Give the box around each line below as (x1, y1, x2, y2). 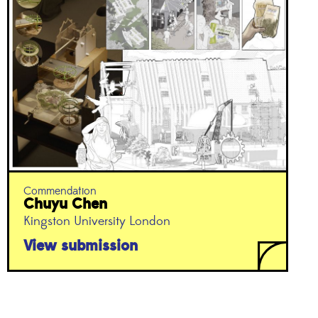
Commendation (23, 183, 97, 198)
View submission (23, 236, 138, 256)
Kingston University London (23, 213, 170, 229)
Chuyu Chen (23, 194, 107, 214)
